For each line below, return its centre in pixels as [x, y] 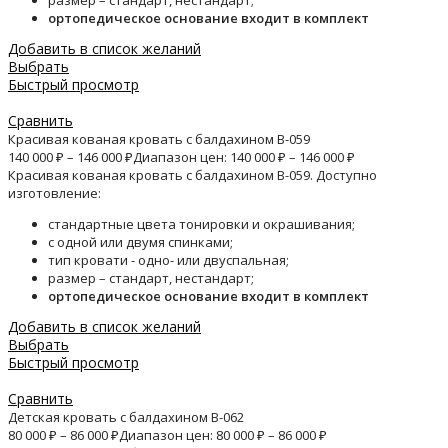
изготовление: [54, 193]
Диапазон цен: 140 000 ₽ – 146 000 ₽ [244, 157]
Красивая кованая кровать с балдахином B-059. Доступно [192, 175]
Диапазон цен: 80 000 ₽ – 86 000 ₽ [223, 435]
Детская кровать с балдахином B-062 [126, 417]
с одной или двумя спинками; [140, 242]
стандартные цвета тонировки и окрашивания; [201, 224]
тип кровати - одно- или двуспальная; [168, 260]
